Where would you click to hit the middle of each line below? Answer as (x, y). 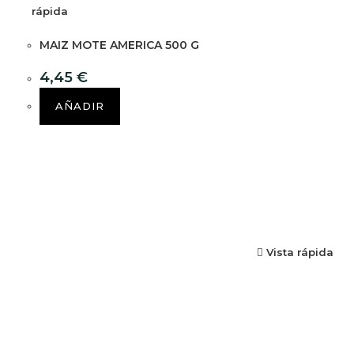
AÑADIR (80, 105)
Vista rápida (298, 252)
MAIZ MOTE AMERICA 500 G (119, 45)
